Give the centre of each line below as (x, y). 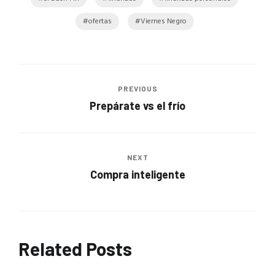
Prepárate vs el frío (137, 105)
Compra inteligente (137, 174)
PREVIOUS (137, 88)
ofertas (100, 22)
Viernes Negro (163, 22)
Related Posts (75, 248)
